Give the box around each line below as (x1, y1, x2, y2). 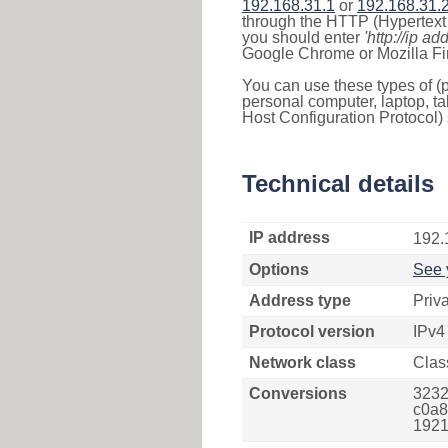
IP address (249, 229, 330, 246)
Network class (249, 354, 356, 371)
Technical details (242, 170, 434, 197)
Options (249, 261, 309, 278)
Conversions (249, 385, 347, 402)
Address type (249, 292, 351, 309)
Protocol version (249, 323, 375, 340)
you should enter (242, 29, 364, 46)
